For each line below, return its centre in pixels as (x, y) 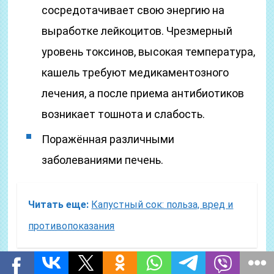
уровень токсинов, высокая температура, (149, 52)
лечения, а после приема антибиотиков (143, 93)
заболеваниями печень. (103, 160)
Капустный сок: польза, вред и (162, 205)
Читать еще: (59, 205)
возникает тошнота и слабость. (124, 114)
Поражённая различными (108, 139)
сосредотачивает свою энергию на (133, 10)
